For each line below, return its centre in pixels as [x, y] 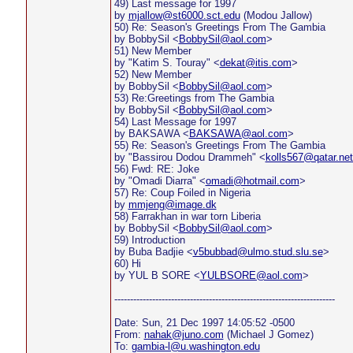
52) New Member [152, 74]
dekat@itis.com [255, 63]
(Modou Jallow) [276, 15]
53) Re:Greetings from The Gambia [194, 98]
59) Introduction [149, 240]
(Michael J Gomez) [268, 334]
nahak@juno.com [184, 334]
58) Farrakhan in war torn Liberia [187, 216]
